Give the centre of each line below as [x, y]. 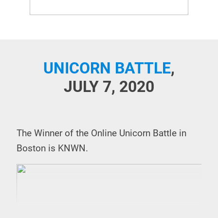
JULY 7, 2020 [109, 87]
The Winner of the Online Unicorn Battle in [102, 133]
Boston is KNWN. [53, 148]
